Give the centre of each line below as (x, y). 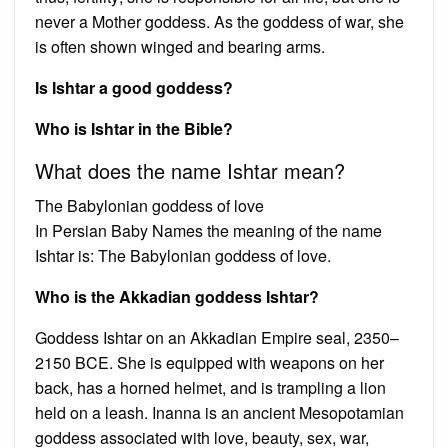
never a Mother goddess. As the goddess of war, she (219, 21)
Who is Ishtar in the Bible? (134, 128)
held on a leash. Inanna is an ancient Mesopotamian (219, 412)
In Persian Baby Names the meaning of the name (208, 230)
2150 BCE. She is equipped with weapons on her (209, 362)
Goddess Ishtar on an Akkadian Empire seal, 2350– (217, 337)
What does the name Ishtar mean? (190, 170)
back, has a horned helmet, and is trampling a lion (210, 387)
